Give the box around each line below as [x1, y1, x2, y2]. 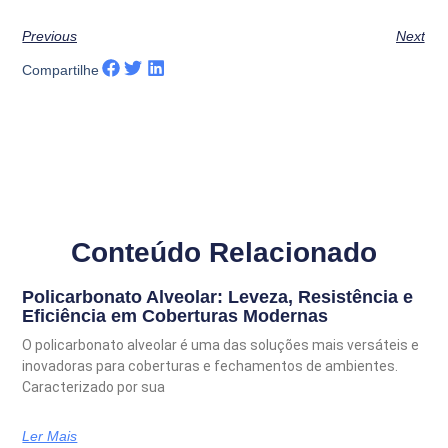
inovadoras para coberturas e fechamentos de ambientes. [22, 357, 399, 374]
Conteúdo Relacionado [71, 236, 377, 268]
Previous [22, 27, 78, 44]
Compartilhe [22, 62, 100, 79]
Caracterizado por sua [22, 378, 166, 395]
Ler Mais [22, 427, 78, 444]
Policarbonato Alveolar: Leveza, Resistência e [22, 286, 414, 307]
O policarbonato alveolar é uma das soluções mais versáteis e [22, 336, 420, 353]
